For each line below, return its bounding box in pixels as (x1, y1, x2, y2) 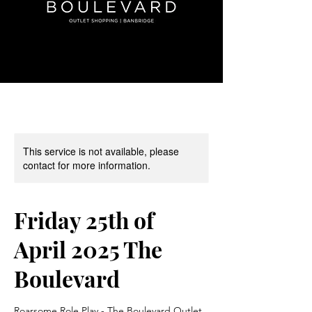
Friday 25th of (14, 205, 154, 235)
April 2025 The (14, 234, 162, 264)
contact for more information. (23, 158, 150, 172)
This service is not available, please (23, 144, 179, 158)
